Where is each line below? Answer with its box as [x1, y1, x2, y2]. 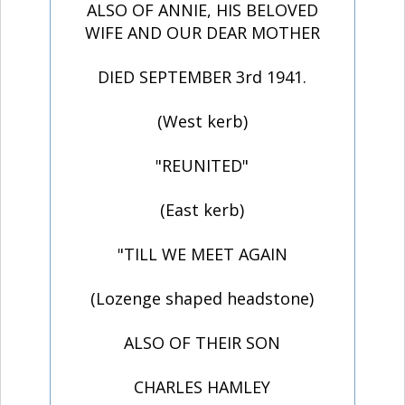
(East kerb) [160, 199, 245, 221]
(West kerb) [156, 110, 248, 133]
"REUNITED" [155, 155, 250, 177]
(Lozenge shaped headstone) [90, 287, 315, 310]
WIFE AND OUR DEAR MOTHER [84, 22, 320, 44]
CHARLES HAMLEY [134, 376, 271, 399]
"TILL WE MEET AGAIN [117, 243, 287, 266]
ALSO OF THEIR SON [124, 332, 281, 354]
